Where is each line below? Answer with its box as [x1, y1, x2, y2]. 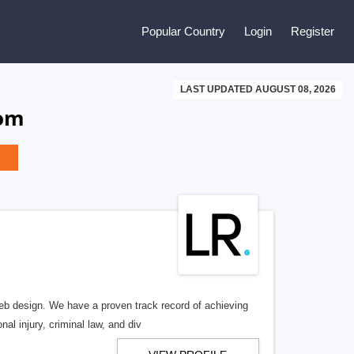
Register [291, 24, 334, 38]
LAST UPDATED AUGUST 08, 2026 [180, 84, 336, 95]
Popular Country [141, 24, 225, 38]
